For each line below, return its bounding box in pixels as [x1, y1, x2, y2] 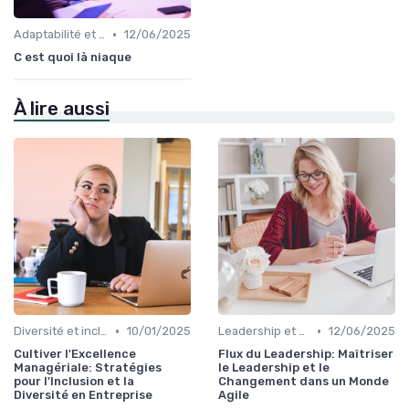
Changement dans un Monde [218, 374, 389, 389]
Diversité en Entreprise [14, 388, 152, 403]
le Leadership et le [218, 361, 330, 375]
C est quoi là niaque [14, 50, 131, 65]
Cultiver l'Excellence [14, 347, 136, 362]
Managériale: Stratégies [14, 361, 162, 375]
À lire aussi [14, 98, 110, 121]
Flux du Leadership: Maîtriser [218, 347, 393, 362]
